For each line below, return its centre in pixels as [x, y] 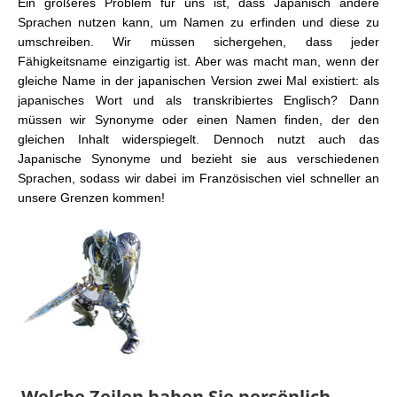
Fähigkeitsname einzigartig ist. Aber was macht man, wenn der [198, 62]
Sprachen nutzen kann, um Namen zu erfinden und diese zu [198, 23]
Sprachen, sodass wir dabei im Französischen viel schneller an [198, 179]
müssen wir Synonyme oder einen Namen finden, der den [198, 120]
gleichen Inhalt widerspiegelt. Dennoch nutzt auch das [198, 140]
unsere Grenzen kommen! [91, 198]
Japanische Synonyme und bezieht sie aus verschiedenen [198, 159]
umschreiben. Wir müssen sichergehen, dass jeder [198, 42]
